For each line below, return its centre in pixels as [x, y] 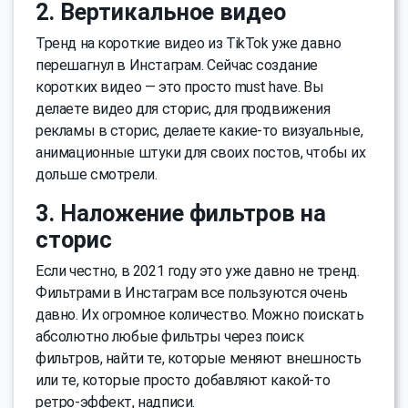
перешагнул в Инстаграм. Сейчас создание [177, 66]
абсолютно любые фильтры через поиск [170, 337]
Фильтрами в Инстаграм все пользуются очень [192, 293]
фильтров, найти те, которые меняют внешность [199, 359]
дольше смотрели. [97, 175]
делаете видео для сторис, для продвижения [183, 109]
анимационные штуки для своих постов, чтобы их [201, 153]
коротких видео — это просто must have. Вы [180, 87]
